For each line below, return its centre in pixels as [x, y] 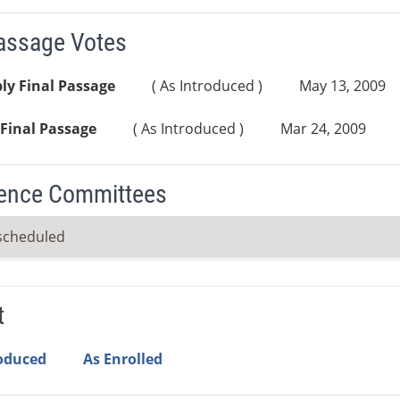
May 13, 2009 [342, 86]
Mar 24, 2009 [323, 129]
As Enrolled [122, 359]
